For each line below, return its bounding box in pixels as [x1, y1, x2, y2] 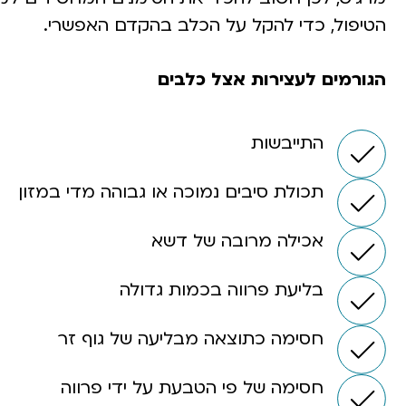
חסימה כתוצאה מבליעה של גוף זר [53, 327, 324, 351]
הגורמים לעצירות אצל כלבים [158, 68, 386, 92]
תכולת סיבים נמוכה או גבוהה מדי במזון [18, 180, 324, 204]
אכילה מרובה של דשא [151, 229, 324, 253]
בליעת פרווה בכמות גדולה [120, 278, 324, 302]
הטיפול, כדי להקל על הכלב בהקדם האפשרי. [43, 14, 386, 37]
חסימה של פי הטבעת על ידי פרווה [55, 376, 324, 400]
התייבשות [251, 131, 324, 155]
